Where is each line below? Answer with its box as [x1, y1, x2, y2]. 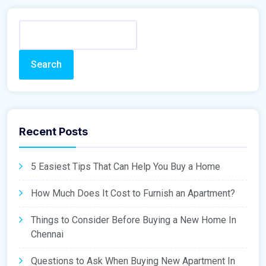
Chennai [31, 229, 64, 240]
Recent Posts [19, 125, 88, 138]
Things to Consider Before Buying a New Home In [31, 214, 236, 226]
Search [31, 59, 62, 71]
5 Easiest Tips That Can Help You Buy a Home [31, 161, 220, 173]
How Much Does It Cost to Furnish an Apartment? [31, 188, 235, 199]
